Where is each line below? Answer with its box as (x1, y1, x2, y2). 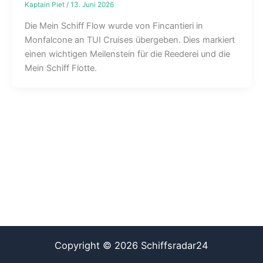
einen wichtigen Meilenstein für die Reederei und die (24, 48, 230, 59)
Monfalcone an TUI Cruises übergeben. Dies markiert (24, 34, 235, 45)
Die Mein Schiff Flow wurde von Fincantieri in (24, 20, 203, 31)
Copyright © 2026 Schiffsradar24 (55, 240, 208, 251)
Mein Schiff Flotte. (24, 62, 97, 73)
